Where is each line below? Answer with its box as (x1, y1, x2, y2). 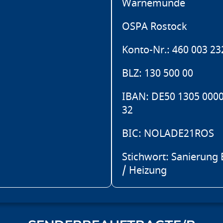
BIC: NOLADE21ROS (122, 126, 214, 141)
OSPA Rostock (122, 19, 187, 34)
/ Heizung (122, 163, 167, 178)
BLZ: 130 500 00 (122, 66, 193, 81)
